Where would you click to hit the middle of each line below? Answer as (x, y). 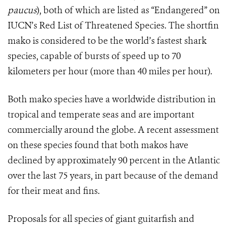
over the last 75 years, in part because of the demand (113, 176)
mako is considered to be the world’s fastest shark (107, 41)
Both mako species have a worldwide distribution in (112, 99)
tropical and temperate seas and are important (101, 115)
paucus (22, 10)
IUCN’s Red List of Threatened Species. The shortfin (113, 26)
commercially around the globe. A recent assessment (113, 130)
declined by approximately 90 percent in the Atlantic (114, 161)
